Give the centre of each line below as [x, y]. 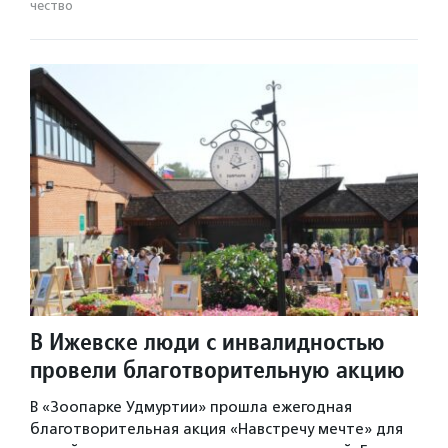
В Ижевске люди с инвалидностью [207, 342]
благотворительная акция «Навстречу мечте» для [216, 429]
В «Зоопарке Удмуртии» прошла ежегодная [191, 407]
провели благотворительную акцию [217, 370]
